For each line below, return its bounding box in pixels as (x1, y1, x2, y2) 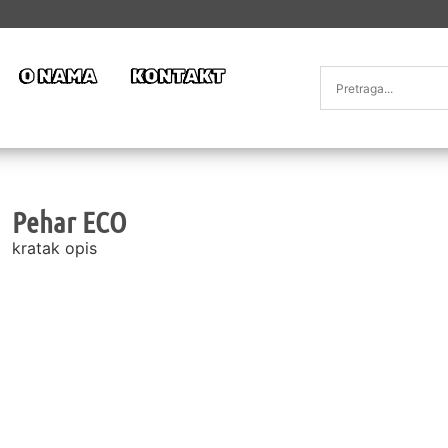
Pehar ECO (12, 204, 128, 240)
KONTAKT (130, 64, 225, 88)
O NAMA (19, 64, 96, 88)
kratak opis (12, 238, 98, 259)
